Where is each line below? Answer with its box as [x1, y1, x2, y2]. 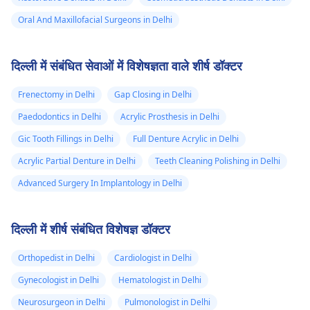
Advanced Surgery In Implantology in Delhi [18, 177, 182, 189]
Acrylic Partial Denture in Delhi [18, 155, 136, 167]
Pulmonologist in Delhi [125, 296, 210, 308]
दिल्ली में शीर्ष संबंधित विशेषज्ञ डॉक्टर [11, 221, 170, 237]
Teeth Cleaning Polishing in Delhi [155, 155, 280, 167]
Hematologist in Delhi [118, 274, 201, 286]
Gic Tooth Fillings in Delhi [18, 133, 113, 145]
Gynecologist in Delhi [18, 274, 99, 286]
